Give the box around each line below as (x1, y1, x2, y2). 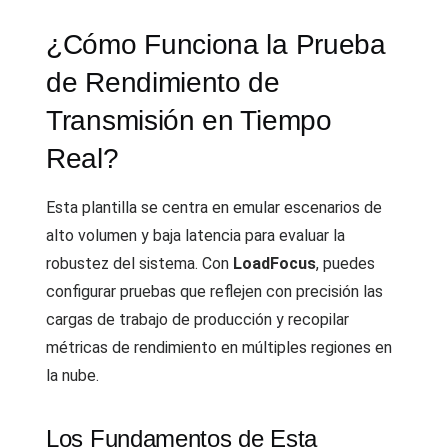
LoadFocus (233, 254, 316, 273)
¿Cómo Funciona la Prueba (46, 29, 386, 60)
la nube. (46, 366, 99, 385)
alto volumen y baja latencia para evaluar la (46, 226, 345, 245)
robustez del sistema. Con (46, 254, 233, 273)
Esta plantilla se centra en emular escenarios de (46, 198, 382, 217)
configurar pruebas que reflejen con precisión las (46, 282, 383, 301)
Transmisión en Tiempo (46, 105, 332, 136)
